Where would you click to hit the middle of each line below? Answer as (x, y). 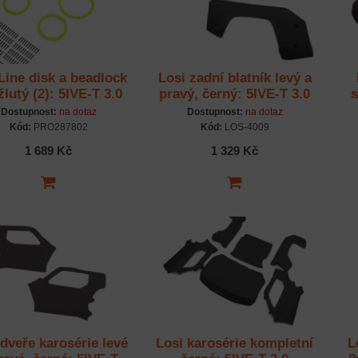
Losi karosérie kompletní (235, 344)
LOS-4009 (245, 127)
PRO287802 (59, 127)
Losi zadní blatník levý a (235, 78)
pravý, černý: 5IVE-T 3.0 (235, 94)
